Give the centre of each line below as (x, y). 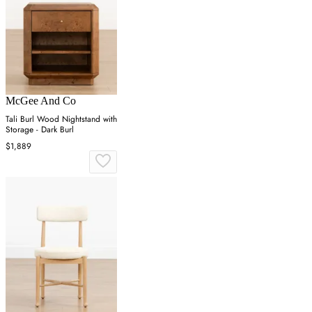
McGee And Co (41, 101)
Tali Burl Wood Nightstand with (61, 119)
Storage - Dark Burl (40, 130)
